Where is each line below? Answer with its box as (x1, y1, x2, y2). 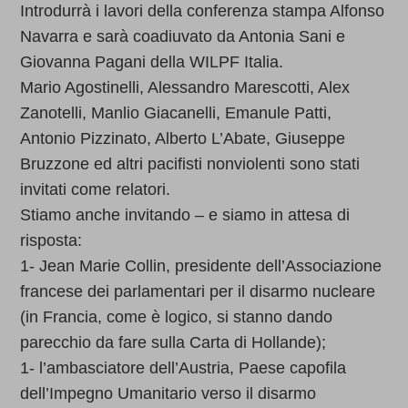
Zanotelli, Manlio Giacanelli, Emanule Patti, (20, 104, 332, 123)
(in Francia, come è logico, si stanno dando (20, 308, 333, 327)
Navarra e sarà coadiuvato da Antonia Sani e (20, 27, 346, 46)
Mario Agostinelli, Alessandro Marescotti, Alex (20, 78, 351, 97)
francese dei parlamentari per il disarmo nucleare (20, 282, 376, 301)
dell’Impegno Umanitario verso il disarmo (20, 384, 317, 403)
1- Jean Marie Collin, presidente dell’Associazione (20, 257, 382, 276)
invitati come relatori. (20, 180, 171, 199)
